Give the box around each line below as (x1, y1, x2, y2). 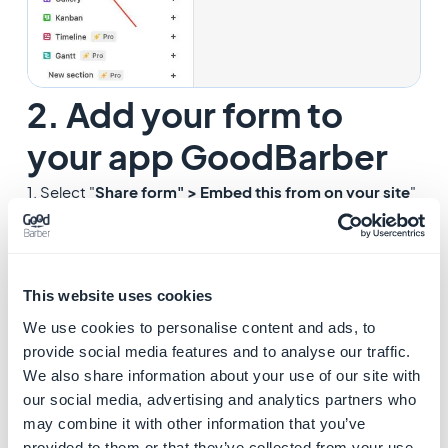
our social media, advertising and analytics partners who (23, 390, 416, 408)
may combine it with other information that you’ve (23, 414, 366, 432)
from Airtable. (26, 209, 124, 229)
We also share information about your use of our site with (23, 366, 421, 384)
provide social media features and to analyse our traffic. (23, 342, 411, 360)
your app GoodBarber (26, 135, 388, 179)
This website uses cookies (23, 287, 213, 304)
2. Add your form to (26, 93, 343, 137)
